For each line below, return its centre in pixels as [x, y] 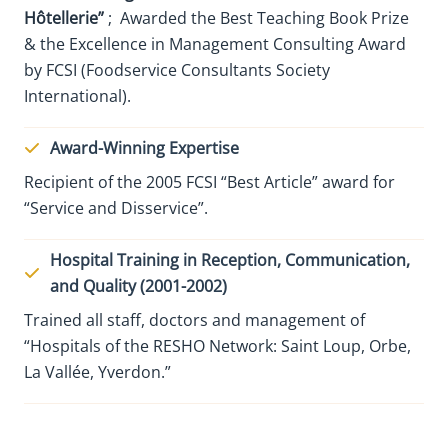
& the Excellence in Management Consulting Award [215, 43]
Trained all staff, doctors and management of [194, 319]
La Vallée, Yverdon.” [97, 371]
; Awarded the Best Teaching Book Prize [258, 17]
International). [77, 95]
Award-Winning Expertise [144, 147]
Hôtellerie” [66, 17]
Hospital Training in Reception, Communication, [230, 259]
